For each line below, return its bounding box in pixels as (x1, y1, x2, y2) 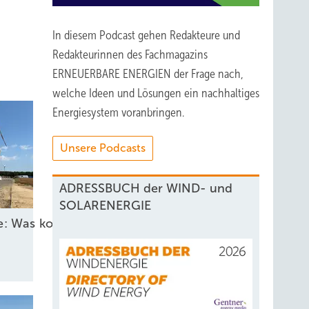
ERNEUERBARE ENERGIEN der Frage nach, (52, 67, 243, 81)
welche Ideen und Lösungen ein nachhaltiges (52, 86, 259, 100)
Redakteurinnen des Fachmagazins (52, 48, 208, 61)
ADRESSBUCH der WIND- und (59, 181, 232, 195)
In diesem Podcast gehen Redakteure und (52, 28, 240, 42)
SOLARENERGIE (59, 199, 151, 212)
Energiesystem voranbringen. (52, 106, 184, 119)
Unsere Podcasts (60, 142, 146, 154)
